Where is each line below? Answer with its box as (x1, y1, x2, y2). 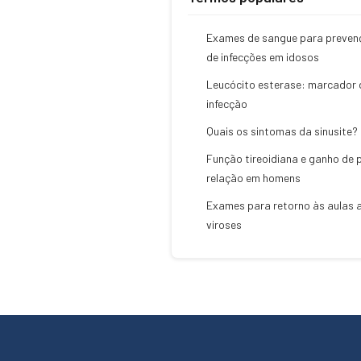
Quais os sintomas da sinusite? (206, 124, 358, 138)
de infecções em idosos (206, 50, 319, 64)
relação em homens (206, 171, 301, 185)
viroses (206, 218, 242, 231)
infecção (206, 97, 247, 110)
